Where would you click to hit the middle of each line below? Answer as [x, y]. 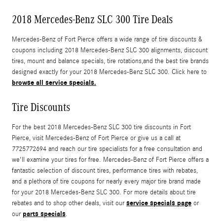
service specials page [159, 203]
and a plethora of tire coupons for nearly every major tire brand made [106, 181]
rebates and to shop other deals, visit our [69, 203]
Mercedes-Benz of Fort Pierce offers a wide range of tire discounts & [107, 39]
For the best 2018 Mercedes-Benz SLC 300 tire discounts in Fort [101, 127]
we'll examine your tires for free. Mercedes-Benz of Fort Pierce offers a [110, 160]
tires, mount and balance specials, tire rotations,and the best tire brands [110, 61]
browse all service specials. [54, 82]
